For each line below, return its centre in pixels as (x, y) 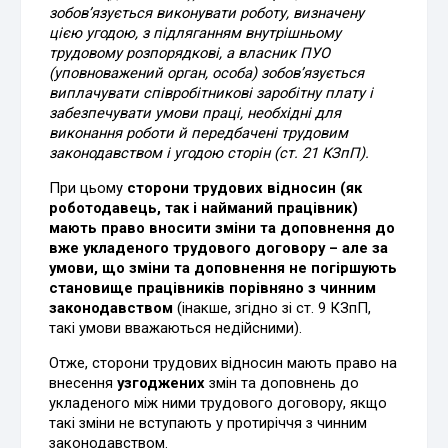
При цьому (88, 187)
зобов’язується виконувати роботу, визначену (207, 12)
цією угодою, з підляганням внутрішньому (195, 32)
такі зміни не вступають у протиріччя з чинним (208, 422)
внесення (83, 382)
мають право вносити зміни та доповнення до (222, 227)
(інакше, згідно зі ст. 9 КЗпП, (272, 307)
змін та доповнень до (282, 382)
